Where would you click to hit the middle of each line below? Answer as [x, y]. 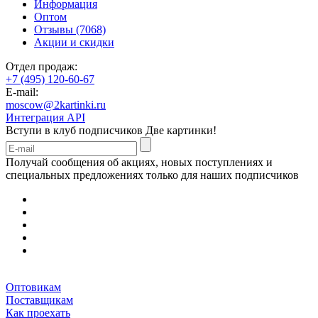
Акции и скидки [74, 42]
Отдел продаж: [42, 66]
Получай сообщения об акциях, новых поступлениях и [139, 162]
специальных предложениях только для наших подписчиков [152, 175]
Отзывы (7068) [70, 29]
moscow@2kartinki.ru [56, 104]
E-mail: [22, 92]
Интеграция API [45, 117]
